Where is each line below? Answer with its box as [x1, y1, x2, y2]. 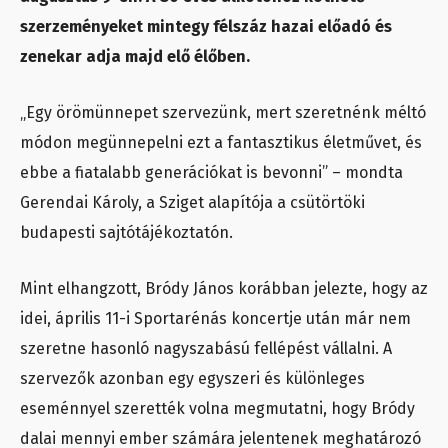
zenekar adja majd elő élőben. [20, 47, 250, 67]
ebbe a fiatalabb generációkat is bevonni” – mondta [20, 163, 403, 183]
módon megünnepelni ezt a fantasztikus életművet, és [20, 133, 422, 153]
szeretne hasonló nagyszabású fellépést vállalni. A [20, 339, 392, 359]
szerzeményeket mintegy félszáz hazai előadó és [20, 17, 392, 37]
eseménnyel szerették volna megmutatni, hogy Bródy [20, 399, 415, 419]
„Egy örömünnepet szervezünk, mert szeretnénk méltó [20, 103, 426, 123]
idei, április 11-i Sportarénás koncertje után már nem [20, 309, 411, 329]
